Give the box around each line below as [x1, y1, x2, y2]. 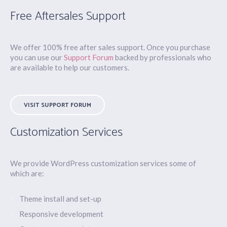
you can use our [10, 53, 64, 62]
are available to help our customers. [10, 63, 130, 72]
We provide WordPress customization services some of [10, 159, 197, 168]
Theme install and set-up [19, 194, 102, 204]
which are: [10, 169, 45, 178]
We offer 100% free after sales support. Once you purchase [10, 43, 211, 52]
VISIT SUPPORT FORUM [24, 100, 92, 110]
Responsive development [19, 209, 104, 219]
